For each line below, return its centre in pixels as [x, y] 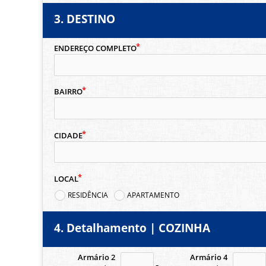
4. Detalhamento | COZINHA [132, 228]
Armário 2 [97, 258]
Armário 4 [209, 258]
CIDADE [68, 135]
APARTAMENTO [153, 195]
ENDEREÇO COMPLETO [95, 49]
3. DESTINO [84, 19]
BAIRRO [68, 92]
